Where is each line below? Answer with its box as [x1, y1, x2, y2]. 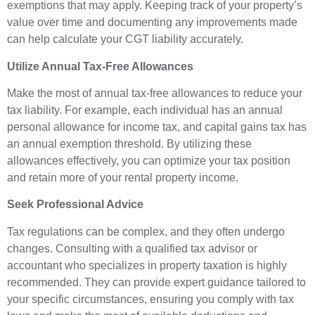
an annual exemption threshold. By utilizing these [7, 137, 252, 150]
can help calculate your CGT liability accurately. [7, 33, 243, 46]
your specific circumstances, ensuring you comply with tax [7, 292, 294, 305]
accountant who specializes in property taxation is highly [7, 259, 287, 271]
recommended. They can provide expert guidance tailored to [7, 276, 306, 288]
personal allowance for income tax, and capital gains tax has [7, 120, 307, 133]
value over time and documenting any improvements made [7, 16, 297, 29]
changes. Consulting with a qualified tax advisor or [7, 242, 257, 255]
